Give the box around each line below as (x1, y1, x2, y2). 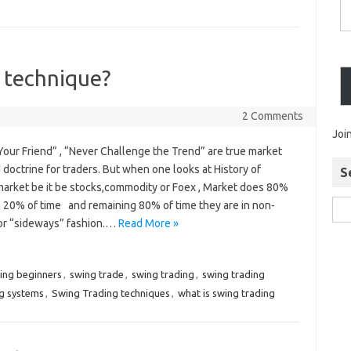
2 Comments (241, 110, 303, 122)
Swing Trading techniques (51, 288, 170, 299)
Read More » (118, 217, 179, 230)
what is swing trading (177, 288, 275, 299)
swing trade (69, 269, 124, 280)
